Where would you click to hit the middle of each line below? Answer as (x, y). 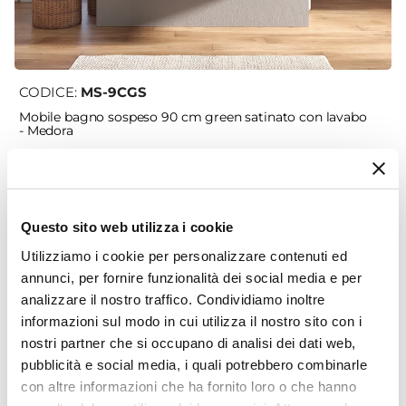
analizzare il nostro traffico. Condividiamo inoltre (173, 299)
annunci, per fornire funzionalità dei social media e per (191, 277)
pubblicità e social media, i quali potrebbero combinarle (194, 364)
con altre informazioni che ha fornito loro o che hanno (188, 386)
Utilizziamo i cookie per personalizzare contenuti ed (184, 256)
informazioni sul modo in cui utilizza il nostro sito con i (191, 321)
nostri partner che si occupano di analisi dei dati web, (188, 343)
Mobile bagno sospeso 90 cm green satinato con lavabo (193, 117)
